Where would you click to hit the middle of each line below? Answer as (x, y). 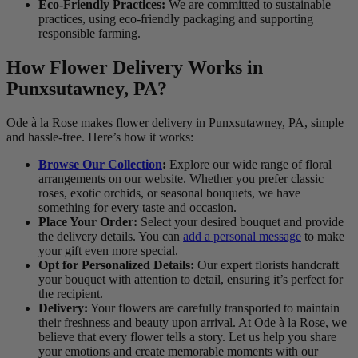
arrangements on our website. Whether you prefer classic (181, 179)
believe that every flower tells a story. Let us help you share (187, 337)
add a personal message (242, 237)
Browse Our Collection (100, 165)
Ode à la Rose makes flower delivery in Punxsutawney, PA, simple (175, 123)
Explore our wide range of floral (249, 165)
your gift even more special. (108, 251)
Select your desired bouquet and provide (241, 222)
